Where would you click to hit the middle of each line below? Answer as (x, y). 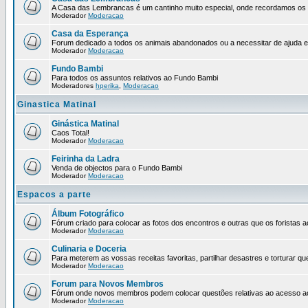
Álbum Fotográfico (88, 214)
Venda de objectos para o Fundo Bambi (117, 168)
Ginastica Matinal (57, 104)
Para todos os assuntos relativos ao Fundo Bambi (135, 78)
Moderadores (74, 86)
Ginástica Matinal (85, 124)
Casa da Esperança (90, 34)
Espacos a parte (54, 195)
